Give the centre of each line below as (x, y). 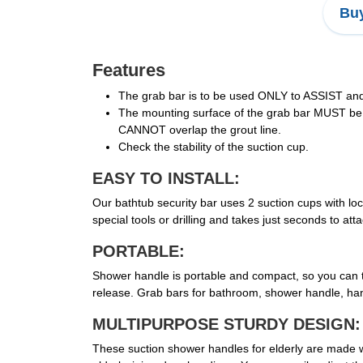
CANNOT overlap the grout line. (200, 130)
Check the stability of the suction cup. (214, 147)
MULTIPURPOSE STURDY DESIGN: (226, 325)
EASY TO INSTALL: (166, 179)
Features (129, 70)
